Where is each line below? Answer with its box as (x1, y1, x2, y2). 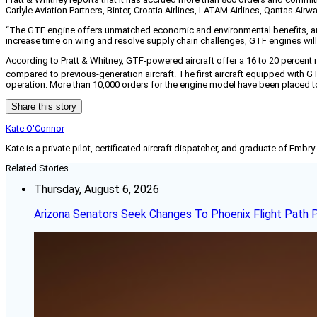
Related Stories (6, 162, 69, 173)
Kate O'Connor (6, 122, 64, 134)
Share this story (11, 100, 76, 112)
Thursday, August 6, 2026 (34, 182, 159, 196)
